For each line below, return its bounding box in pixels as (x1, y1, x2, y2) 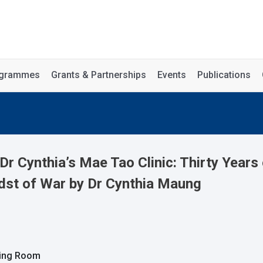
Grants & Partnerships (51, 69, 146, 80)
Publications (197, 69, 251, 80)
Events (157, 69, 186, 80)
